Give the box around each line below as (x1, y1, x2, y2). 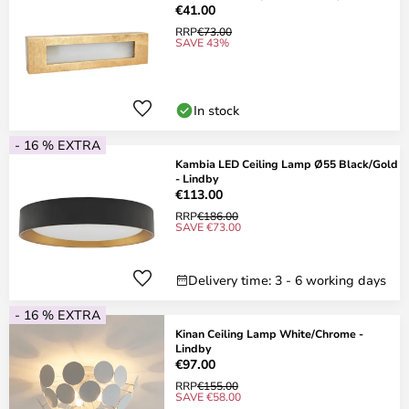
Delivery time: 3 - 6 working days (188, 271, 386, 288)
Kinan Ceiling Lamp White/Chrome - (175, 326, 363, 341)
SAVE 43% (175, 35, 229, 49)
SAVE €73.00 (175, 219, 241, 234)
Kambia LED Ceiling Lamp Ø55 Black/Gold (175, 156, 398, 171)
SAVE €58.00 (175, 389, 241, 404)
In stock (194, 101, 239, 119)
